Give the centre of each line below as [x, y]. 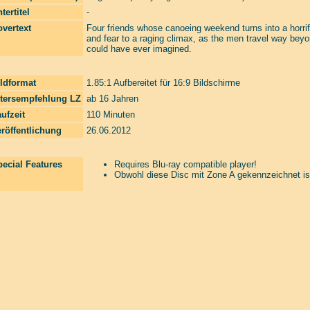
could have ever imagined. [139, 49]
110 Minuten [111, 115]
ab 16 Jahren [112, 99]
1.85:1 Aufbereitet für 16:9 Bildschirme [163, 83]
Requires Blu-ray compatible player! [185, 164]
